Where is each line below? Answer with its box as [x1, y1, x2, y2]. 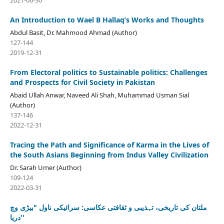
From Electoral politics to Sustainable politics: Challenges [9, 67, 207, 77]
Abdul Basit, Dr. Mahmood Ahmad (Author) [9, 28, 137, 37]
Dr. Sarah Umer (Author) [9, 163, 81, 172]
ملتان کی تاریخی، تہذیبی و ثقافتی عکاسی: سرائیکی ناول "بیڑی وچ [9, 202, 207, 212]
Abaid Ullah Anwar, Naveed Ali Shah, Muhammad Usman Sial [9, 90, 189, 100]
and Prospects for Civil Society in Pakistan [9, 77, 155, 87]
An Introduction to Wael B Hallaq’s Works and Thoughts [9, 15, 204, 25]
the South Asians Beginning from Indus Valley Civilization [9, 150, 208, 160]
